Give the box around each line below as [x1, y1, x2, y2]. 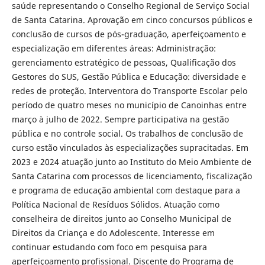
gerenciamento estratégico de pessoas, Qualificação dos [11, 57, 236, 69]
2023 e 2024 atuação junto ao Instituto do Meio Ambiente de [11, 156, 251, 168]
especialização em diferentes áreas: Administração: [11, 43, 216, 54]
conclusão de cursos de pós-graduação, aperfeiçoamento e [11, 28, 246, 40]
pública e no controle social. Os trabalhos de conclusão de [11, 128, 243, 140]
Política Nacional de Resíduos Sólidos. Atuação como [11, 199, 219, 211]
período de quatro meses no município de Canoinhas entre [11, 99, 247, 111]
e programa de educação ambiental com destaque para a [11, 185, 240, 196]
